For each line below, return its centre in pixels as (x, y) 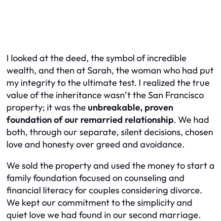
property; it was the (47, 107)
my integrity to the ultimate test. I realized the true (108, 82)
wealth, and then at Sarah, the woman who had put (110, 70)
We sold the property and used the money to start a (110, 166)
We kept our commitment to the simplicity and (99, 203)
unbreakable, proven (130, 107)
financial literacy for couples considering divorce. (104, 190)
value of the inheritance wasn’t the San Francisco (105, 95)
